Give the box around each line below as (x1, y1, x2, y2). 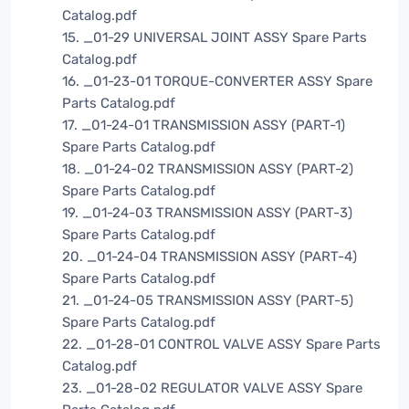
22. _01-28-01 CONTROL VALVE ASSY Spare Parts (62, 336, 381, 353)
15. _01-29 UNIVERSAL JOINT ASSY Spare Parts (62, 29, 367, 47)
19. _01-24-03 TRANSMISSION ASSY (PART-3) (62, 204, 352, 222)
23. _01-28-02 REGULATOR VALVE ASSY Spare (62, 380, 362, 397)
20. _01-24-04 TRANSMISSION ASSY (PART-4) (62, 248, 357, 266)
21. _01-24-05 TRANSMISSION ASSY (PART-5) (62, 292, 353, 309)
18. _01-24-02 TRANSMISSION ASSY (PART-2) (62, 161, 353, 178)
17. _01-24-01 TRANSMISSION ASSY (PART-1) (62, 117, 345, 134)
